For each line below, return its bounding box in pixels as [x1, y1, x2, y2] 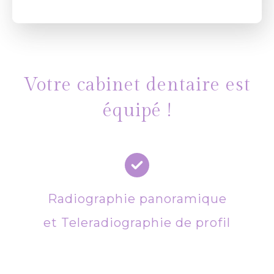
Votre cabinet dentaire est [23, 73, 251, 96]
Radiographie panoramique [47, 191, 227, 206]
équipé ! [102, 99, 172, 122]
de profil [176, 215, 231, 230]
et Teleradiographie [43, 215, 176, 230]
